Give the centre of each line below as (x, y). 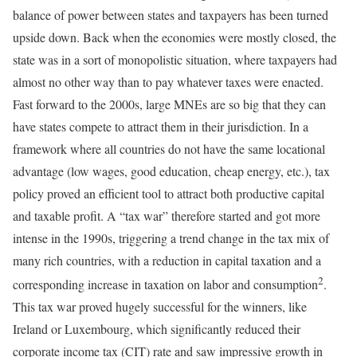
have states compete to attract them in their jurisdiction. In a (161, 126)
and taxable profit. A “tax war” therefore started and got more (167, 215)
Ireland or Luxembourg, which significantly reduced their (157, 329)
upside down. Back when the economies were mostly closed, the (175, 37)
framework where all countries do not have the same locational (169, 148)
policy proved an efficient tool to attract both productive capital (169, 193)
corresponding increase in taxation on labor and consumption (165, 284)
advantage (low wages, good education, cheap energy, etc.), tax (171, 171)
